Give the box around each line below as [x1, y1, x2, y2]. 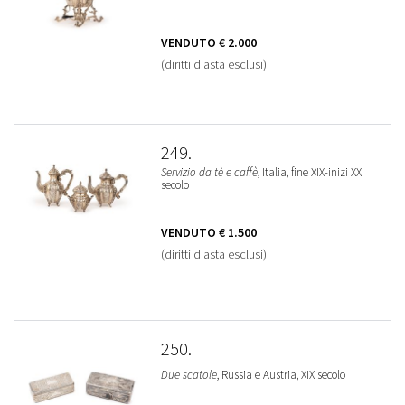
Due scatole [160, 367, 217, 382]
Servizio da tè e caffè [160, 165, 258, 180]
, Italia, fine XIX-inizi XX [257, 165, 362, 180]
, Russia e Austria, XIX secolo [216, 367, 345, 382]
